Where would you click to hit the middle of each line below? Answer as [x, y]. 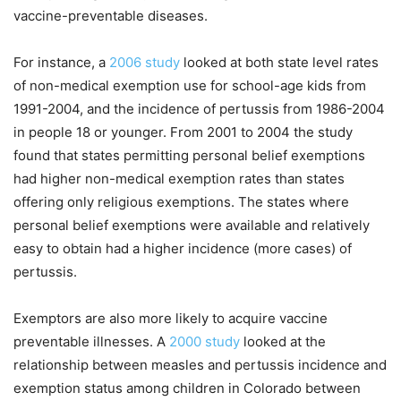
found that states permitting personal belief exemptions [189, 156]
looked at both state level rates [279, 63]
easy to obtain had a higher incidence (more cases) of [183, 249]
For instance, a [61, 63]
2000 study [206, 342]
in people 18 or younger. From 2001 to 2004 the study [183, 132]
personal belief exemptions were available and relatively [192, 226]
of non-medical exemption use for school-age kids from [190, 86]
